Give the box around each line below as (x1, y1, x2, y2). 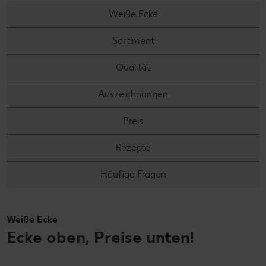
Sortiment (112, 35, 154, 47)
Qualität (116, 62, 150, 74)
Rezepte (116, 142, 150, 154)
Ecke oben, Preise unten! (7, 227, 194, 248)
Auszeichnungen (98, 88, 168, 100)
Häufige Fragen (100, 169, 166, 180)
